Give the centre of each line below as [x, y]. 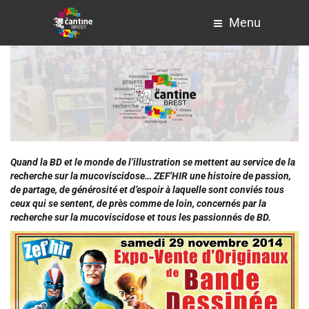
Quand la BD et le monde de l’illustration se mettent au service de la [153, 162]
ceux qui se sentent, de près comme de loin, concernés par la [138, 204]
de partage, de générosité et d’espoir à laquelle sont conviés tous [147, 190]
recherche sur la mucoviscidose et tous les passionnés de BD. [141, 218]
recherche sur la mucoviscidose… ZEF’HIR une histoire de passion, [151, 176]
